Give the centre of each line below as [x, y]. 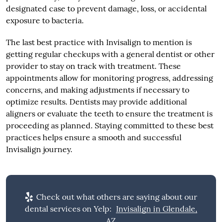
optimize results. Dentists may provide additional [96, 101]
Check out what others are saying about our [115, 197]
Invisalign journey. [39, 149]
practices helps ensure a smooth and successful [93, 137]
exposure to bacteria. [45, 20]
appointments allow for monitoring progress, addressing [109, 78]
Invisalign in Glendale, [157, 209]
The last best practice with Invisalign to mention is [99, 42]
